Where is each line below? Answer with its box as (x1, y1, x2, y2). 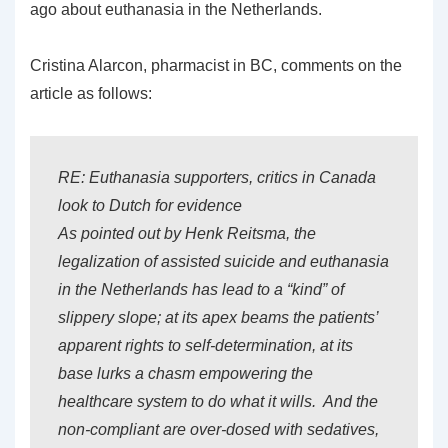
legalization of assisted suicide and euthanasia (58, 253, 389, 270)
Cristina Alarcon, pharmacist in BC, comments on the (30, 57, 402, 74)
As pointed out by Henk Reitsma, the (58, 225, 316, 242)
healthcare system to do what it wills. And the (58, 393, 378, 410)
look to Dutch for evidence (58, 197, 242, 214)
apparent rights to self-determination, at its (58, 337, 353, 354)
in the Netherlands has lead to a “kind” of (58, 281, 344, 298)
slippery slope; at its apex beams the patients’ (58, 309, 378, 326)
